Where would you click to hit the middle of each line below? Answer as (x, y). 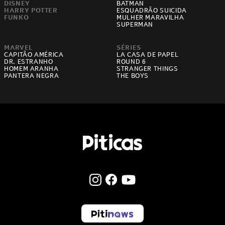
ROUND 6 (131, 62)
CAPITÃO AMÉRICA (34, 55)
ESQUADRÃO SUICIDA (152, 11)
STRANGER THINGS (147, 69)
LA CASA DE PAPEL (148, 55)
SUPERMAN (135, 25)
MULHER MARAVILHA (150, 18)
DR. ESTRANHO (29, 62)
